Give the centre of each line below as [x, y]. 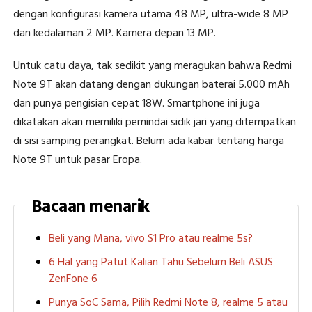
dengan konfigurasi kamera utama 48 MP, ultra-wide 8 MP [150, 14]
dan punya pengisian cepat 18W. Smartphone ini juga [136, 103]
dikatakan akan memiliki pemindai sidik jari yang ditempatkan [154, 122]
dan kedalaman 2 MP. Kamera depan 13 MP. [114, 33]
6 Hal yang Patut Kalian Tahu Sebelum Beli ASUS [161, 262]
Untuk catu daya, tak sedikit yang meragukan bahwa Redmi [152, 66]
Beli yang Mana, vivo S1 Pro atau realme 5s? [150, 239]
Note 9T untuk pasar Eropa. [77, 160]
